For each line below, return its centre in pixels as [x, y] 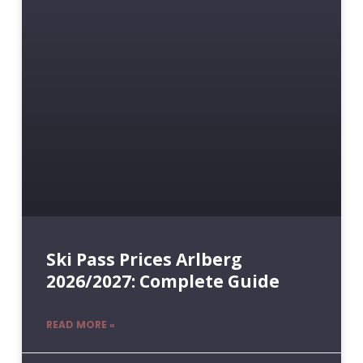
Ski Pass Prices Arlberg [144, 260]
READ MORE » [80, 325]
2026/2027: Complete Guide [162, 282]
